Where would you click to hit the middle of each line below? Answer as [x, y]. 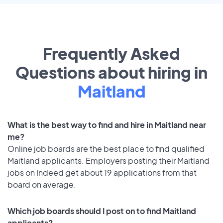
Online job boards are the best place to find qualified [106, 149]
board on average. [42, 185]
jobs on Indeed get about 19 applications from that [102, 173]
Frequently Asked [111, 54]
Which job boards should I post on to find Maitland [102, 211]
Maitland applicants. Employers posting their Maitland [109, 161]
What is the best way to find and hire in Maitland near [107, 125]
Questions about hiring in [111, 72]
